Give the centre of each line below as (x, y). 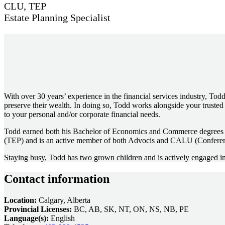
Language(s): (26, 218)
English (62, 218)
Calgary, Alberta (64, 200)
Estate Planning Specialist (57, 18)
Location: (20, 200)
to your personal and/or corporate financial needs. (82, 115)
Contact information (57, 179)
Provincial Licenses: (38, 209)
